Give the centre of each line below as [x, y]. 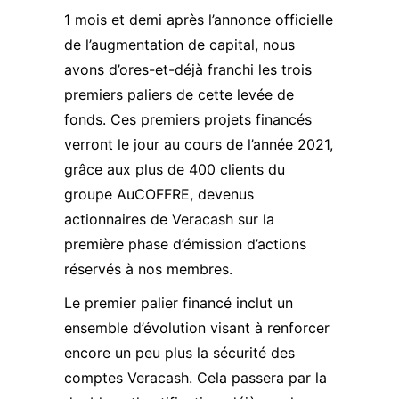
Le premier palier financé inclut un [179, 303]
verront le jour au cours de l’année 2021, [199, 144]
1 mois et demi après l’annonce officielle [199, 20]
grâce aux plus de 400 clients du [175, 169]
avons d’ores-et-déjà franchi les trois [188, 69]
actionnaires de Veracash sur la [169, 219]
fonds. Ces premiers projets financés [188, 119]
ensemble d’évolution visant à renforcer [197, 328]
